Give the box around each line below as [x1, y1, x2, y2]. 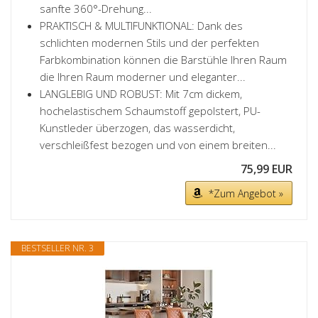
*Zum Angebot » [209, 187, 283, 200]
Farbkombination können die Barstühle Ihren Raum [40, 53, 287, 67]
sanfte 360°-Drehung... [40, 1, 152, 16]
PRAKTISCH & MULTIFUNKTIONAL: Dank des [40, 18, 243, 33]
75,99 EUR [241, 161, 292, 177]
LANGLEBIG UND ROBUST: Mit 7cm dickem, [40, 87, 242, 101]
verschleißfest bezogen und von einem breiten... [40, 138, 276, 152]
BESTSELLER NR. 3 [21, 242, 94, 254]
